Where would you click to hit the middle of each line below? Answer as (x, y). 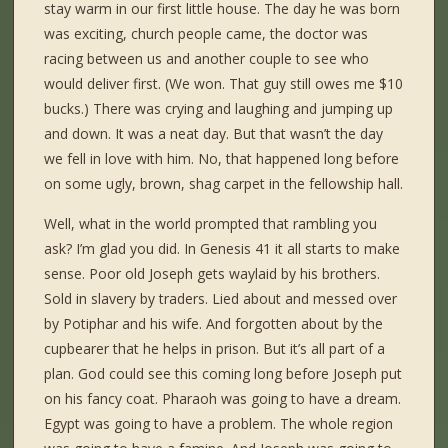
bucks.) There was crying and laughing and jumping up (219, 109)
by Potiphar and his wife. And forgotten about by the (214, 324)
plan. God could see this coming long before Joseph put (223, 374)
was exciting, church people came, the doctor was (206, 34)
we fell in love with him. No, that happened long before (222, 159)
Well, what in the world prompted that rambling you (211, 224)
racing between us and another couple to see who (207, 59)
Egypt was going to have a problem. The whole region (219, 424)
